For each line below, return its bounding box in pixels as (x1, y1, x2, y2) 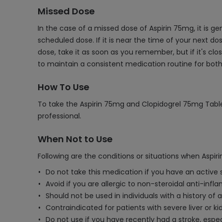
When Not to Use (38, 133, 112, 145)
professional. (38, 111, 81, 121)
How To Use (38, 81, 89, 93)
